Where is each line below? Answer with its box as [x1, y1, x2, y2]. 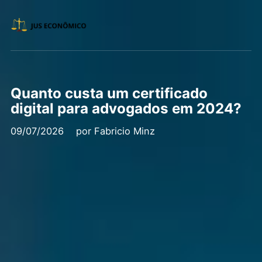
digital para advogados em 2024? [10, 99, 242, 117]
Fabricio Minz [94, 125, 156, 137]
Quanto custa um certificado [10, 84, 208, 102]
